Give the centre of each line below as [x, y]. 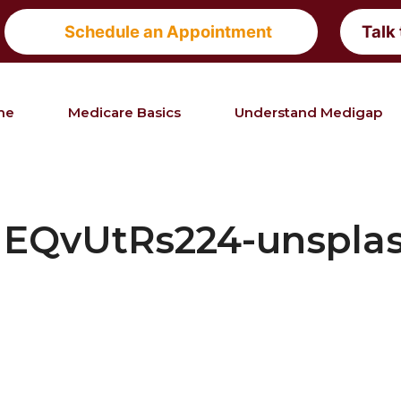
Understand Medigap [308, 113]
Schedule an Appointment [168, 31]
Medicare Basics [124, 113]
